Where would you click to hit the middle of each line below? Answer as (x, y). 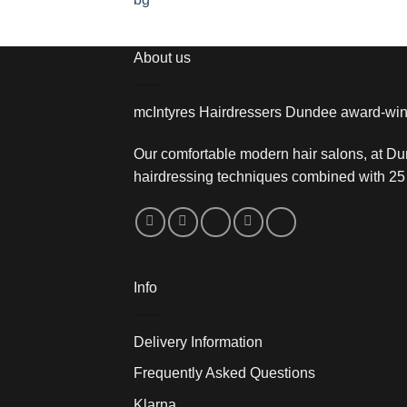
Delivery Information (198, 342)
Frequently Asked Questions (224, 373)
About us (162, 58)
